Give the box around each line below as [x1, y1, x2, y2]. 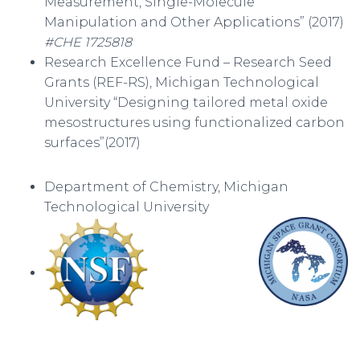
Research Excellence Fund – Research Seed [44, 55, 332, 70]
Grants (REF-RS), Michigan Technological [44, 75, 319, 90]
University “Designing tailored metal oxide [44, 95, 328, 110]
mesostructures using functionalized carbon [44, 115, 345, 130]
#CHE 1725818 [44, 35, 132, 50]
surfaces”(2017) [44, 135, 141, 150]
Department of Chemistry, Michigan [44, 179, 288, 194]
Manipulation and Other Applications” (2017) [44, 14, 344, 30]
